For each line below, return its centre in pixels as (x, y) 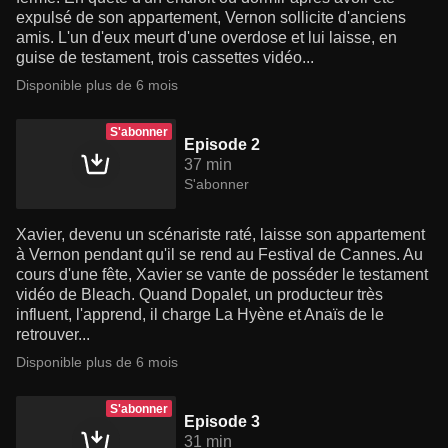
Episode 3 (222, 422)
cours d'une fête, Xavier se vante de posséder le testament (222, 275)
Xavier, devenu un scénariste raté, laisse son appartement (220, 235)
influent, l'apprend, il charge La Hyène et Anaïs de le (200, 315)
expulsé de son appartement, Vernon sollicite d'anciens (211, 18)
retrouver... (53, 335)
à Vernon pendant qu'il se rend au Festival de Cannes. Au (219, 255)
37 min (208, 165)
